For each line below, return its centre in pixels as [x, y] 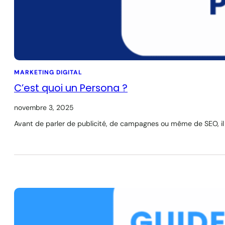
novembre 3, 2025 [44, 108]
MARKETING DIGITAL [48, 73]
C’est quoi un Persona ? [71, 88]
